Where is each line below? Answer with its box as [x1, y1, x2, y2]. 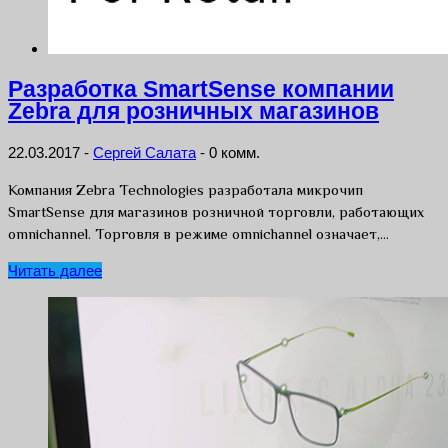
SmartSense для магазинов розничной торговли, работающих [8, 202, 424, 220]
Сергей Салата [93, 143, 196, 161]
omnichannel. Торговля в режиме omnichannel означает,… [8, 224, 389, 242]
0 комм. [209, 143, 260, 161]
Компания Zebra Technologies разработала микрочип [8, 180, 363, 198]
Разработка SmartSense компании [8, 77, 394, 103]
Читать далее [8, 261, 102, 279]
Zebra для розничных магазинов [8, 99, 379, 125]
